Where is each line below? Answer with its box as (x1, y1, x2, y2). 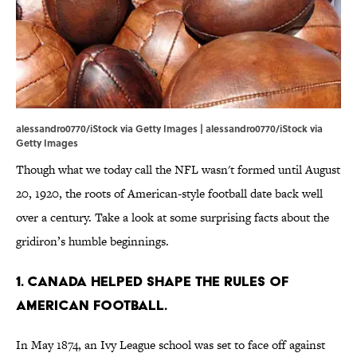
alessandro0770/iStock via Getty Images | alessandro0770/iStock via (16, 121, 323, 136)
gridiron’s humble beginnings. (16, 233, 169, 250)
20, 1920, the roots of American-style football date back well (16, 185, 323, 202)
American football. (16, 296, 171, 314)
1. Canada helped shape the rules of (16, 273, 288, 290)
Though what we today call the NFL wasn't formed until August (16, 161, 340, 178)
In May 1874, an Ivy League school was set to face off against (16, 336, 325, 354)
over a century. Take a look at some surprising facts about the (16, 209, 329, 226)
